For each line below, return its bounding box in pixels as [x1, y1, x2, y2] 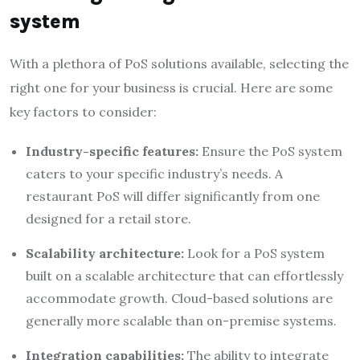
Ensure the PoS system [198, 142, 342, 159]
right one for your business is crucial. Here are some [10, 79, 333, 96]
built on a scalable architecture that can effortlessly [26, 267, 343, 284]
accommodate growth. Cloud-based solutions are [26, 289, 333, 306]
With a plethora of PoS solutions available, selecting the [10, 55, 349, 72]
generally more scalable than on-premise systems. [26, 312, 337, 329]
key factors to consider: [10, 103, 157, 120]
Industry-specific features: [26, 142, 198, 159]
